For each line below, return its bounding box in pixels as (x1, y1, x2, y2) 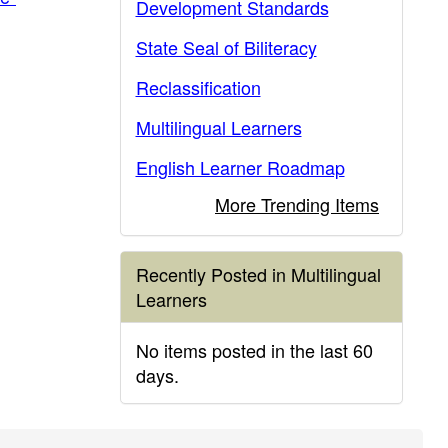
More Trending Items (215, 191, 379, 217)
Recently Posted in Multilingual (135, 261, 381, 287)
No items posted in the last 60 (135, 337, 373, 363)
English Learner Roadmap (135, 154, 345, 180)
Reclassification (135, 74, 261, 100)
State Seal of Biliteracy (135, 34, 317, 60)
